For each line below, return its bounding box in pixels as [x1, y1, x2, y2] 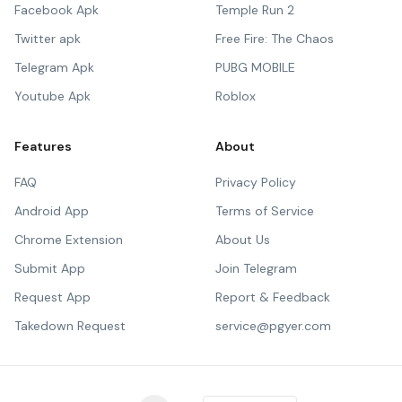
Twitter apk [14, 31, 81, 47]
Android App [14, 203, 89, 219]
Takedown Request [14, 318, 126, 334]
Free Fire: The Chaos [215, 31, 334, 47]
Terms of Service [215, 203, 314, 219]
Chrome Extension [14, 232, 123, 248]
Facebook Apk [14, 2, 99, 18]
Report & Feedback [215, 289, 330, 305]
